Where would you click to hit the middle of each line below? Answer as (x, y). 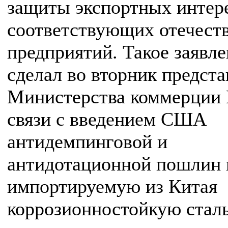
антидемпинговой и (87, 141)
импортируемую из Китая (112, 186)
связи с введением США (107, 119)
